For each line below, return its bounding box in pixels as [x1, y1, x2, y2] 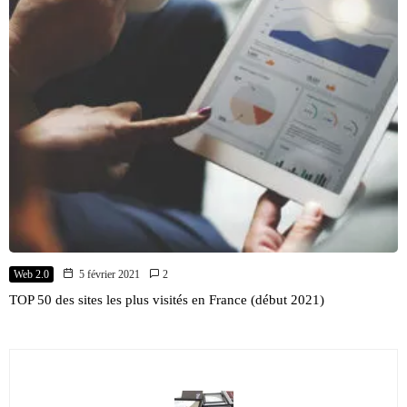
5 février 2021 [79, 268, 140, 282]
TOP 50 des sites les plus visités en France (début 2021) [9, 293, 324, 308]
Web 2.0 [14, 268, 49, 282]
